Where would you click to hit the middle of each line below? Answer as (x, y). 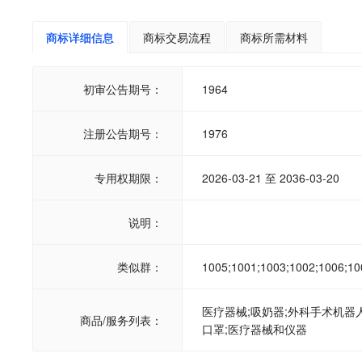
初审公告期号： (123, 89)
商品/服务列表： (121, 320)
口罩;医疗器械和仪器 (255, 329)
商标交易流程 (177, 37)
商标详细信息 (80, 37)
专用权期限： (128, 178)
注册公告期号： (123, 133)
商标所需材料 (274, 37)
